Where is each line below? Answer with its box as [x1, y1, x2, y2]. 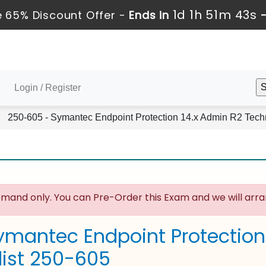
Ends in [125, 8, 173, 23]
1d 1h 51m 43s [172, 7, 257, 23]
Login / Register [14, 83, 81, 93]
